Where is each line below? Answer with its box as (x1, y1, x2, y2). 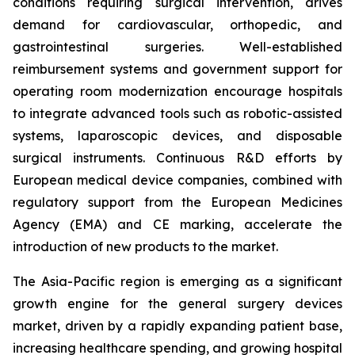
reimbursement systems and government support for (13, 61, 342, 78)
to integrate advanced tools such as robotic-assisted (13, 105, 342, 122)
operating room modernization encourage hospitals (13, 83, 342, 100)
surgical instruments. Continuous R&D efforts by (13, 150, 342, 166)
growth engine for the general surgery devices (13, 296, 342, 312)
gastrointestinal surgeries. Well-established (13, 39, 342, 55)
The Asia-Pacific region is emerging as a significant (13, 273, 342, 290)
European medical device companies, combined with (13, 172, 342, 189)
